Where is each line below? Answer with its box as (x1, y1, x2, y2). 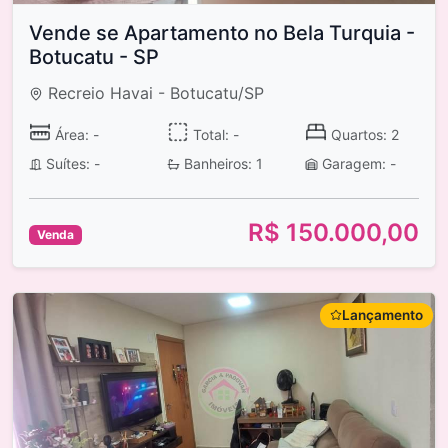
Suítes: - (41, 154, 100, 172)
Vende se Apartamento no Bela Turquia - (29, 21, 415, 46)
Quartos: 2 (326, 125, 399, 143)
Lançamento (342, 306, 423, 323)
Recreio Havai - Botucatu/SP (43, 83, 265, 104)
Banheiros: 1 (179, 154, 263, 172)
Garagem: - (317, 154, 396, 172)
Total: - (188, 125, 239, 143)
